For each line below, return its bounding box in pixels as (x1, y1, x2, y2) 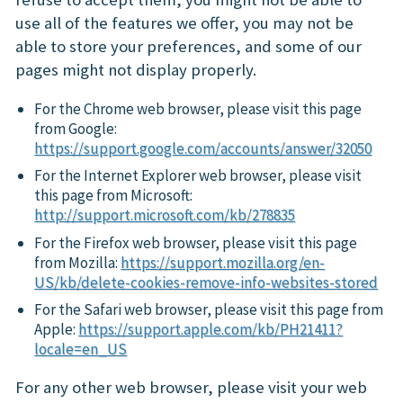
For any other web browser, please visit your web (15, 376, 367, 398)
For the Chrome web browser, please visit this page (34, 98, 363, 119)
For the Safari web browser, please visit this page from (34, 300, 384, 320)
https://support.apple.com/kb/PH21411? (78, 319, 344, 340)
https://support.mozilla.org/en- (121, 252, 326, 273)
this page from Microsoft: (34, 185, 193, 206)
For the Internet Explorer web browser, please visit (34, 166, 363, 186)
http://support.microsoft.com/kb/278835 (34, 205, 296, 226)
